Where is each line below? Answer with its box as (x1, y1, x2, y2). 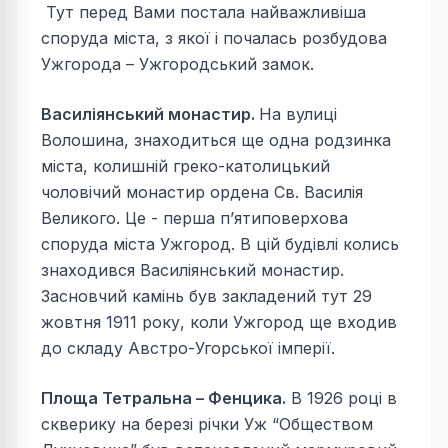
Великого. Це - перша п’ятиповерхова (41, 207, 348, 228)
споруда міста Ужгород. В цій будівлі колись (41, 233, 399, 254)
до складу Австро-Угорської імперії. (41, 337, 335, 358)
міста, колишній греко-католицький (41, 155, 330, 176)
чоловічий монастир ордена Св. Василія (41, 181, 363, 202)
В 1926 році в (286, 387, 397, 408)
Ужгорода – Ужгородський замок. (41, 53, 314, 74)
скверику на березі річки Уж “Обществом (41, 413, 373, 434)
